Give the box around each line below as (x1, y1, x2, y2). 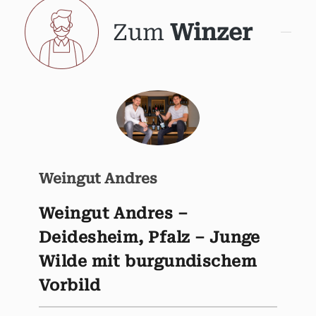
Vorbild (39, 276, 101, 295)
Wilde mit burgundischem (39, 253, 257, 271)
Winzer (170, 18, 253, 46)
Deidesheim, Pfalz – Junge (39, 229, 260, 247)
